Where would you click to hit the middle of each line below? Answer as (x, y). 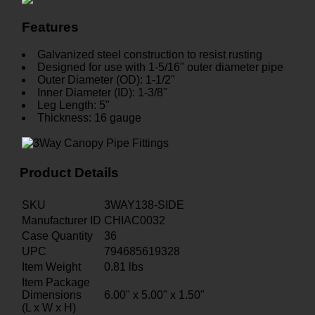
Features (50, 27)
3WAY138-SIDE (144, 205)
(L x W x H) (49, 307)
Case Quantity (57, 236)
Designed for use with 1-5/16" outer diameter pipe (160, 67)
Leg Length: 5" (73, 105)
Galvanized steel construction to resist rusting (150, 55)
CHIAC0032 (135, 220)
